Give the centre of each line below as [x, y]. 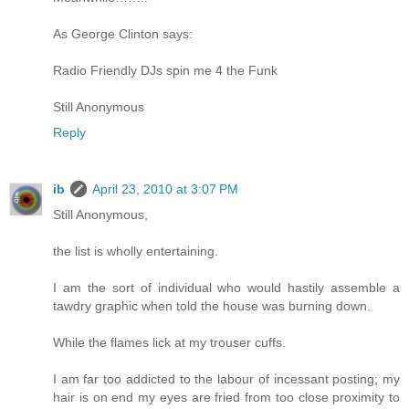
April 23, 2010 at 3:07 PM [165, 189]
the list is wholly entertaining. [136, 252]
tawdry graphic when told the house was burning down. [212, 306]
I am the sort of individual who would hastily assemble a [226, 288]
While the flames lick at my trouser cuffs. [169, 343]
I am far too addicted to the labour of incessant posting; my [226, 379]
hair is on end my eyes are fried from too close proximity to [226, 398]
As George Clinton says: [123, 34]
